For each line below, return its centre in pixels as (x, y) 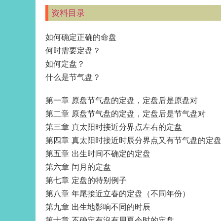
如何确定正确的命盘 (81, 37)
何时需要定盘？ (73, 51)
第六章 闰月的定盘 (78, 167)
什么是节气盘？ (73, 77)
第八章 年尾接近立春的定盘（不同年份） (118, 194)
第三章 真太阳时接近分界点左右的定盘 (114, 127)
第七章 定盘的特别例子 (86, 180)
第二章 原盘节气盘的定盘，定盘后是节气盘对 (126, 114)
